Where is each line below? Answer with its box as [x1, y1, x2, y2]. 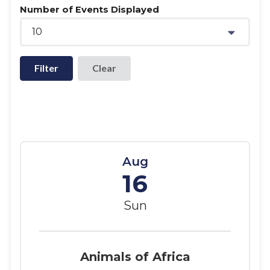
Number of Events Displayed [19, 4, 159, 15]
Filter [34, 62, 58, 74]
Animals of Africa [80, 249, 190, 264]
